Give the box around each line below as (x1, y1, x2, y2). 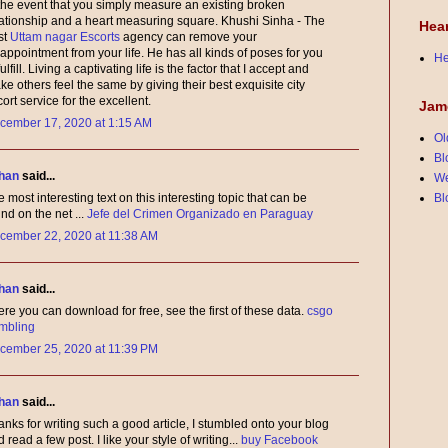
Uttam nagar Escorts (10, 30, 120, 45)
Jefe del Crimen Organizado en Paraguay (87, 207, 313, 222)
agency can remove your (120, 30, 257, 45)
